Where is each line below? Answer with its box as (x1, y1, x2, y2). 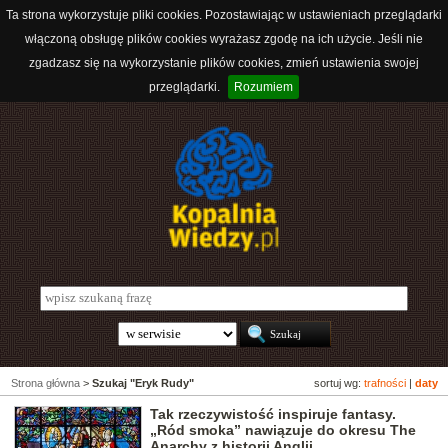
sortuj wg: (314, 377, 364, 390)
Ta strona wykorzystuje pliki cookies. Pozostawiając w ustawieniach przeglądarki (6, 8, 442, 22)
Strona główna (11, 377, 80, 390)
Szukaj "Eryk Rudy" (92, 377, 194, 390)
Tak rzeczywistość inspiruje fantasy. (150, 406, 396, 423)
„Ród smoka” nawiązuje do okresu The (150, 422, 416, 439)
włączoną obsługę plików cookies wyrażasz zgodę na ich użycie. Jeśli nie (25, 32, 423, 46)
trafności (364, 377, 406, 390)
